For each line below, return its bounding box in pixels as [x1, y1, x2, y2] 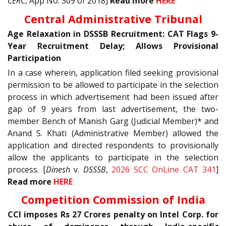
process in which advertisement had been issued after [8, 91, 218, 102]
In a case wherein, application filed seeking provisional [8, 67, 218, 78]
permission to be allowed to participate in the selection [8, 79, 218, 90]
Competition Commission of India [21, 192, 205, 207]
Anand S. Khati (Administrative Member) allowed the [8, 127, 218, 139]
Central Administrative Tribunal [24, 11, 202, 26]
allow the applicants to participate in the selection [8, 151, 218, 163]
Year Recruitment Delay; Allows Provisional [8, 40, 218, 51]
